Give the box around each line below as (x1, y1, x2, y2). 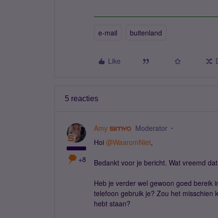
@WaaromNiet (106, 137, 151, 147)
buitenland (130, 28, 162, 37)
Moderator (135, 123, 167, 133)
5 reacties (65, 94, 98, 103)
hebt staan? (94, 199, 132, 208)
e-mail (98, 28, 117, 37)
